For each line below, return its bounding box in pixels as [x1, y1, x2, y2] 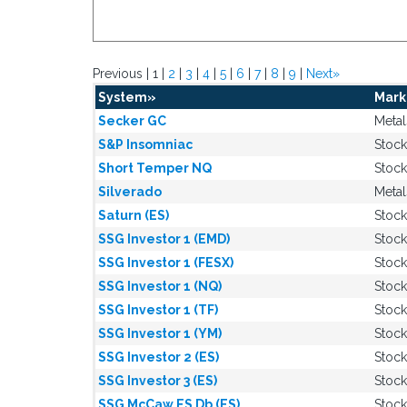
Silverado [98, 184, 162, 199]
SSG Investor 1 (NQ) [98, 279, 222, 293]
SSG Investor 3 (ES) [98, 373, 217, 388]
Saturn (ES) [98, 208, 169, 223]
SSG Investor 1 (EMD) [98, 232, 230, 246]
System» [98, 90, 156, 104]
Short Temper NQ [98, 161, 212, 175]
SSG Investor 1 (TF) [98, 303, 218, 317]
